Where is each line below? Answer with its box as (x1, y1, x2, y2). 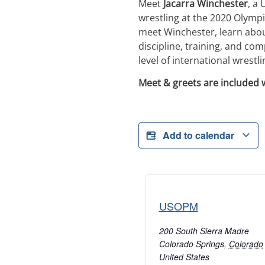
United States (159, 250, 209, 263)
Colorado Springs (159, 237, 224, 250)
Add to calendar (162, 128, 237, 142)
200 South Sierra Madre (159, 224, 249, 237)
